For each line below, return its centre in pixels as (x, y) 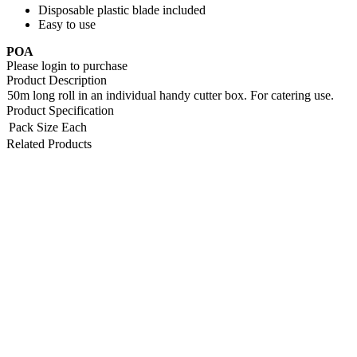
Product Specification (60, 111)
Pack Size (33, 127)
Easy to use (67, 25)
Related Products (49, 144)
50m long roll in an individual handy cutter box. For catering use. (171, 96)
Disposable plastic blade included (122, 10)
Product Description (57, 80)
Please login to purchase (67, 66)
